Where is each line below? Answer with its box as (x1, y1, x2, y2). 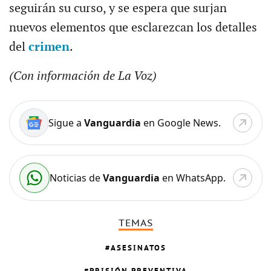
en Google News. (140, 116, 221, 129)
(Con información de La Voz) (8, 68, 157, 83)
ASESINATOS (110, 243, 166, 253)
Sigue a (48, 116, 84, 129)
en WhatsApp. (159, 171, 226, 184)
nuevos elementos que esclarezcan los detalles (8, 20, 257, 35)
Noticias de (49, 171, 103, 184)
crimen (28, 39, 70, 54)
